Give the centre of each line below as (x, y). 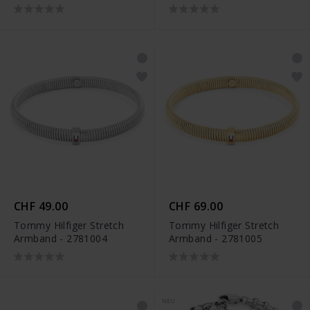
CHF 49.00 (41, 207)
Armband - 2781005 (216, 239)
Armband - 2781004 (61, 239)
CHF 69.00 (196, 207)
